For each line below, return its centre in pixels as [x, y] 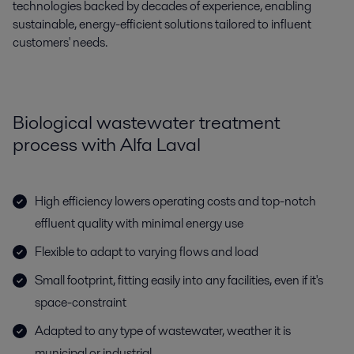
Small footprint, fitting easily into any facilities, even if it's [179, 280]
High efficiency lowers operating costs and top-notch [175, 201]
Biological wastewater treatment [146, 122]
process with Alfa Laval [107, 144]
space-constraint [81, 302]
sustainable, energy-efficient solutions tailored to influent [162, 24]
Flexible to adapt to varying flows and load [147, 252]
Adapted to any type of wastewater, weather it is [163, 331]
